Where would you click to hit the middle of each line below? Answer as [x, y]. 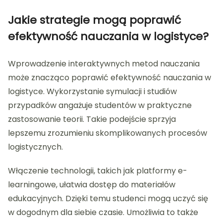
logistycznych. [35, 147]
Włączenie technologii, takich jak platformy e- [98, 171]
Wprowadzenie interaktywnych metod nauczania [104, 64]
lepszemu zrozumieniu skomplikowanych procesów [108, 133]
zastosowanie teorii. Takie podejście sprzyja [92, 119]
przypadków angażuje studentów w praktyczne [100, 106]
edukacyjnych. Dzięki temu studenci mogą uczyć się [108, 199]
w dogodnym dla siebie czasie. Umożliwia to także [103, 213]
